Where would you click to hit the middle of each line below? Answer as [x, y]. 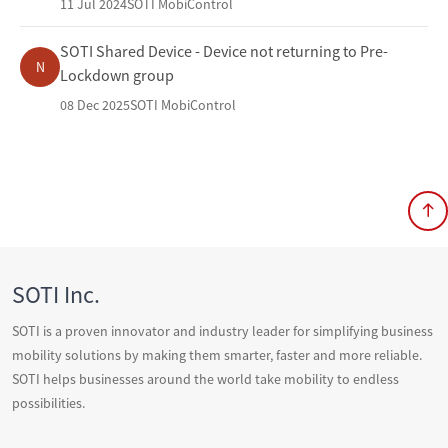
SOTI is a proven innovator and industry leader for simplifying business [222, 331]
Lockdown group [117, 75]
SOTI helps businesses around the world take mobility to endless [205, 379]
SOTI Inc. [56, 295]
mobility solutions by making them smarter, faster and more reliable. [217, 355]
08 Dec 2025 [95, 105]
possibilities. [48, 403]
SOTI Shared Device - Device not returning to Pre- [224, 51]
